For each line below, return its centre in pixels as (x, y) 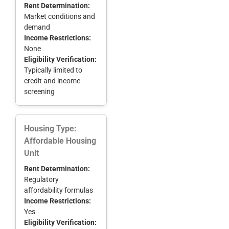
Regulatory (41, 179)
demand (37, 27)
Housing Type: (50, 128)
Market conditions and (60, 16)
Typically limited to (53, 70)
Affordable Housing (60, 141)
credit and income (52, 81)
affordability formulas (59, 190)
